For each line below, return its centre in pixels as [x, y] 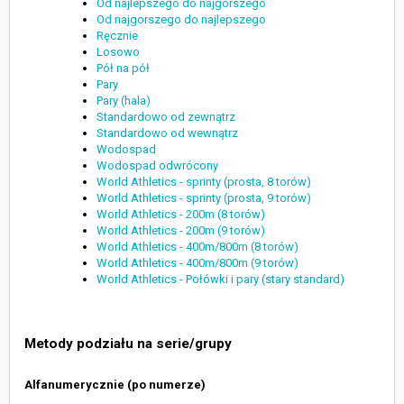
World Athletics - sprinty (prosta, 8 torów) [204, 182]
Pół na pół [123, 69]
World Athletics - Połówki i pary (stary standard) [220, 280]
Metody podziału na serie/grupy [128, 344]
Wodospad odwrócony [157, 166]
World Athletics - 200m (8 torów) [181, 215]
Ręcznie [117, 36]
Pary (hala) [124, 101]
